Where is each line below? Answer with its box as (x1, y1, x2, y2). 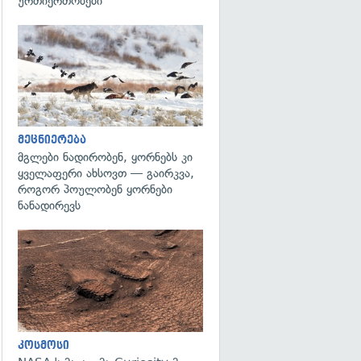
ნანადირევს (18, 198, 81, 213)
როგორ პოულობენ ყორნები (18, 182, 172, 197)
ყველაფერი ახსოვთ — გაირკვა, (18, 166, 194, 180)
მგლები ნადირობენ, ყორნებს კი (18, 150, 193, 164)
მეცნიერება (18, 134, 86, 146)
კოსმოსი (18, 338, 69, 351)
